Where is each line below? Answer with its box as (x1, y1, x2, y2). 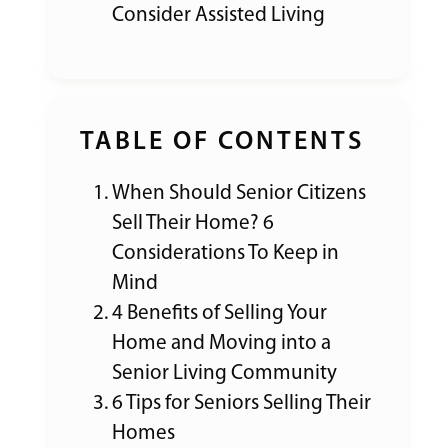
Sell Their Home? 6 (112, 213, 274, 234)
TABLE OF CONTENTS (80, 129, 365, 156)
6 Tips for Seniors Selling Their (112, 393, 371, 414)
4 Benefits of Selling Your (112, 303, 327, 324)
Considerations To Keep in (112, 243, 339, 264)
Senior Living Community (112, 363, 337, 384)
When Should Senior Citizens (112, 183, 366, 204)
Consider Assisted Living (112, 5, 325, 26)
